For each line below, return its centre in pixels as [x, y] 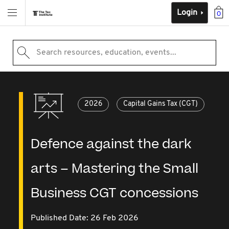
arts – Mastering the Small [115, 169]
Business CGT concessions [115, 193]
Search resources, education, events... [106, 53]
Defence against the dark [111, 144]
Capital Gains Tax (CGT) [161, 104]
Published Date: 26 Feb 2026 [85, 218]
